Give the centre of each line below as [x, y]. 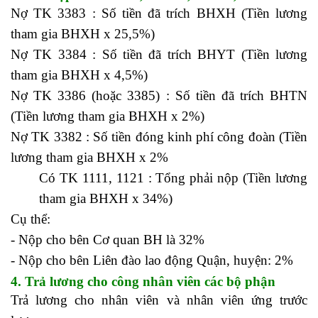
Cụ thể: [32, 219]
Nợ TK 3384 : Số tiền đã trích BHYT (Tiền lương [159, 54]
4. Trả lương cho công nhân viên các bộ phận [143, 281]
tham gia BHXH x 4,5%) [79, 75]
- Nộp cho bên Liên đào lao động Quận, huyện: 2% [152, 260]
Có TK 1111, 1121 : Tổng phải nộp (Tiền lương [173, 177]
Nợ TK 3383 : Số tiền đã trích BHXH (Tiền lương [159, 13]
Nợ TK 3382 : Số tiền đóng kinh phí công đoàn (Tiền [159, 136]
